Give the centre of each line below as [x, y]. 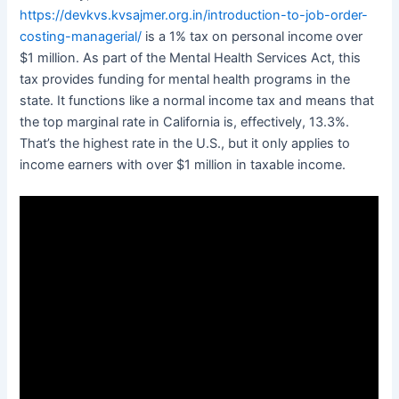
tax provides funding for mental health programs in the [185, 79]
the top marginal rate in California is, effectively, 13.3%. [185, 122]
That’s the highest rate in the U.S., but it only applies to [185, 143]
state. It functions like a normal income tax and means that [197, 100]
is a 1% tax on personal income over [252, 36]
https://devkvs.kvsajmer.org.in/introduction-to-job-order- [194, 15]
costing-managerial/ [81, 36]
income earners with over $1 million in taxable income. [183, 164]
